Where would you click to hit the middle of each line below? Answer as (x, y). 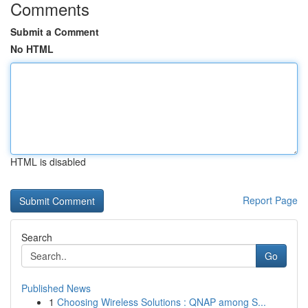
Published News (56, 288)
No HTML (32, 49)
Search (37, 237)
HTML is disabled (48, 162)
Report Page (270, 200)
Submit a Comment (55, 32)
